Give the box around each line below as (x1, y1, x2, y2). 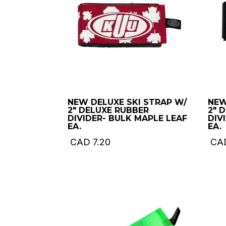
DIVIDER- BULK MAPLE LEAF (68, 113, 188, 123)
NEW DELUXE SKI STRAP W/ (68, 97, 187, 107)
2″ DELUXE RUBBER (68, 105, 149, 115)
